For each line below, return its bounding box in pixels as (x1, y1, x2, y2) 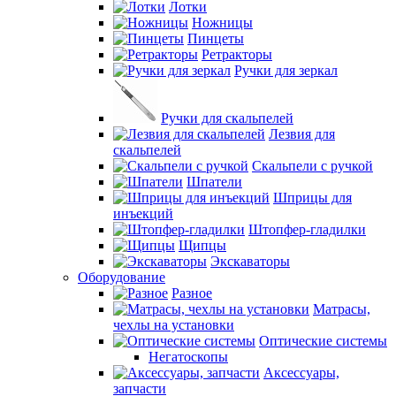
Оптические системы (259, 333, 387, 348)
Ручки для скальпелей (161, 110, 293, 126)
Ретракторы (202, 47, 272, 62)
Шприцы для (273, 190, 352, 205)
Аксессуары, (263, 365, 339, 380)
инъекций (113, 206, 173, 221)
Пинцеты (187, 31, 244, 46)
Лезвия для (269, 126, 335, 141)
